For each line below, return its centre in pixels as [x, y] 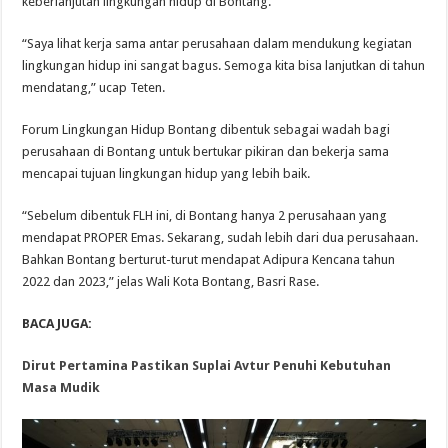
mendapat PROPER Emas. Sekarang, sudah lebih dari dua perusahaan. [220, 238]
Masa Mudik [61, 388]
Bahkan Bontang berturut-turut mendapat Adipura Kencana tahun [209, 260]
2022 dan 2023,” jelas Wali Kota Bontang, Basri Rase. [171, 282]
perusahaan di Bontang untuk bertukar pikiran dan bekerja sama [206, 152]
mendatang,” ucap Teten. [94, 88]
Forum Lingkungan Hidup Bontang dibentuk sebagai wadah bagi [206, 130]
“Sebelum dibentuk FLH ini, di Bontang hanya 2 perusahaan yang [205, 216]
